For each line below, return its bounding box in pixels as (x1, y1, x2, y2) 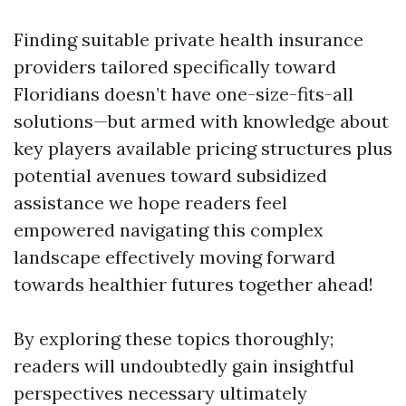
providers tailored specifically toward (14, 55, 336, 78)
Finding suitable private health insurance (14, 28, 363, 51)
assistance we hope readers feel (14, 191, 287, 214)
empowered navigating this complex (14, 218, 324, 241)
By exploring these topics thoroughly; (14, 327, 333, 350)
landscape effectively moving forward (14, 246, 335, 268)
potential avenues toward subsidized (14, 164, 327, 187)
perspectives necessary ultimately (14, 382, 307, 404)
